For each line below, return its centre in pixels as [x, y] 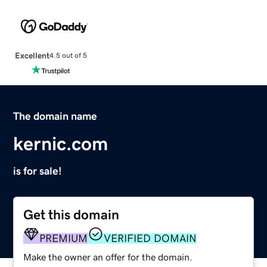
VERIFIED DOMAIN [150, 238]
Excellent [32, 55]
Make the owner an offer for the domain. [108, 257]
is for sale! [38, 171]
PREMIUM [64, 238]
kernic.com [61, 143]
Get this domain [72, 215]
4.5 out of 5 [68, 56]
